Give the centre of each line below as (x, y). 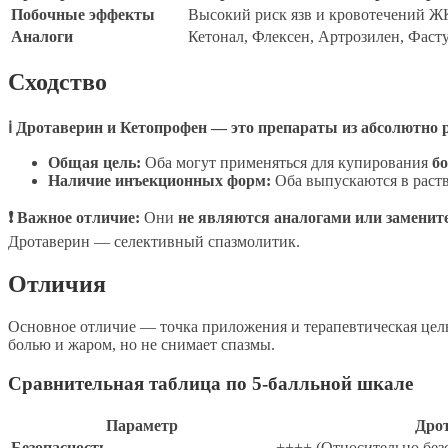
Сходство (57, 82)
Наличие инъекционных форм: (159, 181)
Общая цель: (94, 163)
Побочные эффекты (83, 15)
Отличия (57, 284)
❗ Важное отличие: (74, 218)
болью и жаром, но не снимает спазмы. (141, 345)
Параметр (141, 425)
